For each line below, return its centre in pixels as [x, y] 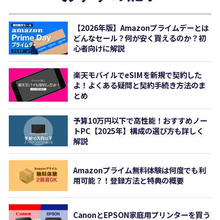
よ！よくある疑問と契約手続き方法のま [140, 85]
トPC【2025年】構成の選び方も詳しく [139, 131]
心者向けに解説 [99, 48]
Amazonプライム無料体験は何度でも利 [140, 170]
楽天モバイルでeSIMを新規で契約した [138, 74]
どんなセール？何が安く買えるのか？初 [140, 38]
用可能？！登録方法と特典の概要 [129, 180]
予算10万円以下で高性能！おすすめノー [140, 121]
